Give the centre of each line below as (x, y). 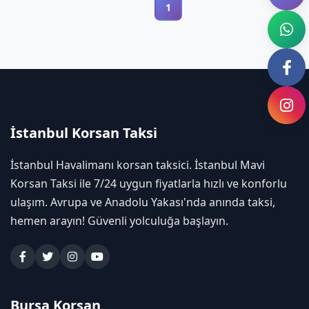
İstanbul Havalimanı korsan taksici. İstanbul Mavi (138, 165)
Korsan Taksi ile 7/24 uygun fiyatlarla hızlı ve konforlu (149, 184)
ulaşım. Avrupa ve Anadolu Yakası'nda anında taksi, (143, 202)
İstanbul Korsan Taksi (84, 133)
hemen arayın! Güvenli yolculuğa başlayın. (119, 221)
